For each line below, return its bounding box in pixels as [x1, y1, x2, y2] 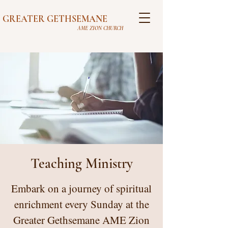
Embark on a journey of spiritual [11, 181, 152, 195]
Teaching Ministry [30, 155, 133, 172]
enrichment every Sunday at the [14, 197, 149, 211]
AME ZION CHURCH [3, 25, 123, 32]
